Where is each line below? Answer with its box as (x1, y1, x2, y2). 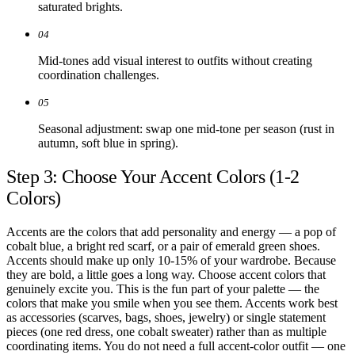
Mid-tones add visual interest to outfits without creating (38, 54, 312, 68)
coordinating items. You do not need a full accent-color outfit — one (6, 338, 345, 353)
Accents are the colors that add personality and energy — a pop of (6, 224, 336, 239)
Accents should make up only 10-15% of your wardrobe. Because (6, 253, 336, 267)
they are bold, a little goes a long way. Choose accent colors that (6, 267, 326, 281)
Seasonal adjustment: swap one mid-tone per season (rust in (38, 122, 334, 136)
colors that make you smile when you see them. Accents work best (6, 296, 338, 310)
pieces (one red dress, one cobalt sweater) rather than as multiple (6, 324, 326, 338)
